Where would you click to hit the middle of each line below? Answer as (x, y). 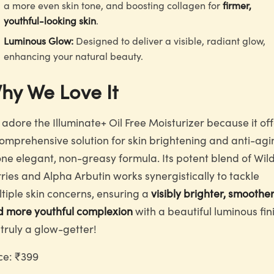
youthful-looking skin (50, 20)
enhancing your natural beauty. (73, 56)
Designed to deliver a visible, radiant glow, (169, 40)
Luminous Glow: (39, 40)
